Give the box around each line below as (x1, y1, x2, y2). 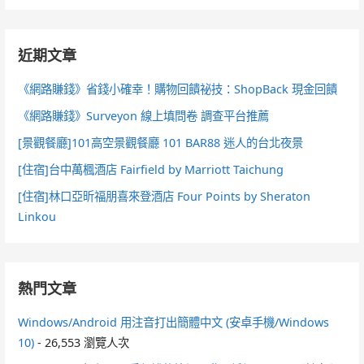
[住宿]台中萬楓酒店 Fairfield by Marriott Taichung (18, 162, 284, 178)
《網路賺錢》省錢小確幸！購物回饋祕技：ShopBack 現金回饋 (18, 81, 338, 97)
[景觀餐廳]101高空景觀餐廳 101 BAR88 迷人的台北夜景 (18, 135, 304, 151)
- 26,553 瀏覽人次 (34, 335, 130, 351)
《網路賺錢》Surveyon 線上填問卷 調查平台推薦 (18, 108, 270, 124)
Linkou (18, 209, 57, 225)
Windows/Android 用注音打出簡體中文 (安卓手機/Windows (18, 314, 330, 331)
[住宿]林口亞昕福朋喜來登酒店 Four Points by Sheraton (18, 188, 311, 205)
